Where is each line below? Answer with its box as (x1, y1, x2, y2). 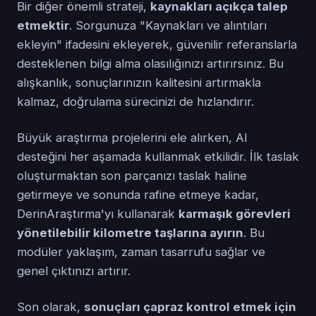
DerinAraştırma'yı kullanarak (17, 206, 178, 221)
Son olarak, (17, 299, 84, 314)
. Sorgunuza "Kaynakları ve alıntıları (69, 18, 267, 32)
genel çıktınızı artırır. (17, 263, 130, 278)
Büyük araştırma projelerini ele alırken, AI (17, 130, 248, 145)
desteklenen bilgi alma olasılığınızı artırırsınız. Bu (17, 56, 284, 71)
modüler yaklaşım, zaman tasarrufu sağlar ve (17, 244, 265, 259)
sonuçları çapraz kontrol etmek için (84, 299, 296, 314)
